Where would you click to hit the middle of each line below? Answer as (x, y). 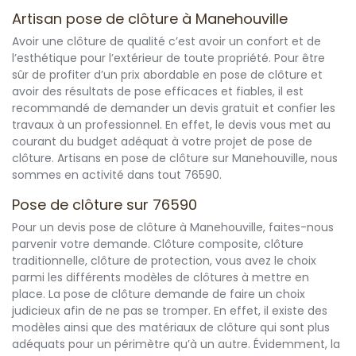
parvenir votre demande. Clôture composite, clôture (158, 244)
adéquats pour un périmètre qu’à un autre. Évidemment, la (176, 344)
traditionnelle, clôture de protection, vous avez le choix (164, 261)
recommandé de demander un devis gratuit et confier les (174, 108)
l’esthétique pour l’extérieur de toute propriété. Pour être (168, 58)
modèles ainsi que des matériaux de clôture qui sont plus (171, 328)
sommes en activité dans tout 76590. (117, 175)
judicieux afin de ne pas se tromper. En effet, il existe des (170, 311)
